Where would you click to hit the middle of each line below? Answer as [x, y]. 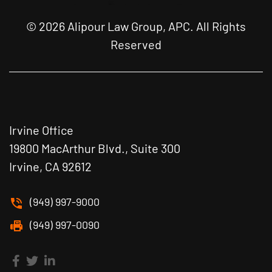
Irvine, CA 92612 [50, 167]
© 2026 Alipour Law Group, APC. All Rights [136, 26]
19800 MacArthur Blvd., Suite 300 [95, 148]
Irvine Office [41, 130]
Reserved [136, 45]
